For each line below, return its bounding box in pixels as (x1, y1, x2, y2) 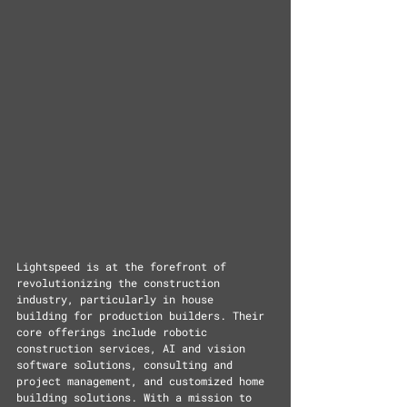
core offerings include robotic (16, 324, 213, 339)
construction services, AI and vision (16, 341, 252, 355)
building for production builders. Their (16, 308, 271, 323)
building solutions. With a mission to (16, 390, 258, 404)
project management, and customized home (16, 373, 271, 388)
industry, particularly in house (16, 292, 220, 306)
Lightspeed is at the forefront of (16, 259, 233, 273)
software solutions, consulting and (16, 357, 239, 372)
